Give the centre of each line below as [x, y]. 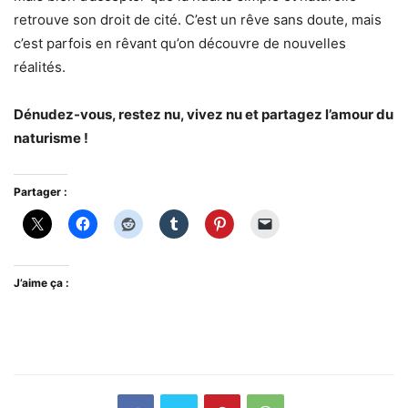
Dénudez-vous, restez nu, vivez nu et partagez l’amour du [204, 115]
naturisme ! [51, 138]
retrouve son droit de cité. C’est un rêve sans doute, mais [198, 20]
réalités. [40, 67]
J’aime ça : [41, 283]
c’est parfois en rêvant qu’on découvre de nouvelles [180, 44]
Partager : [41, 192]
